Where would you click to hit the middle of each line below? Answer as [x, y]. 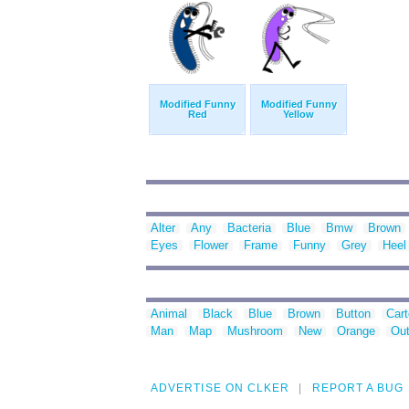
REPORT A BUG [358, 388]
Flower [211, 246]
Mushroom [255, 331]
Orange [356, 331]
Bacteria [249, 228]
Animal [169, 314]
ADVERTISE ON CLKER [220, 388]
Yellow [299, 115]
